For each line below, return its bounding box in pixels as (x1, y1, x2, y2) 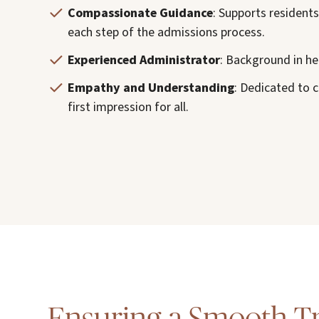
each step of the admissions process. (68, 23, 266, 41)
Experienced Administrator (68, 51, 221, 69)
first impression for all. (68, 98, 189, 116)
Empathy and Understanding (68, 79, 235, 97)
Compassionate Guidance (68, 4, 214, 22)
